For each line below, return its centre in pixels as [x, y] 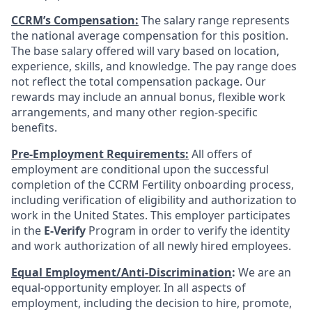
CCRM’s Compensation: [75, 20]
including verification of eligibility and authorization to [154, 200]
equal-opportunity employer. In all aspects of [128, 288]
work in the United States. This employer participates [151, 215]
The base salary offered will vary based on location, [145, 51]
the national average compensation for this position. [150, 36]
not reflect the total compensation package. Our [139, 81]
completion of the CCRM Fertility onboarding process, [153, 185]
